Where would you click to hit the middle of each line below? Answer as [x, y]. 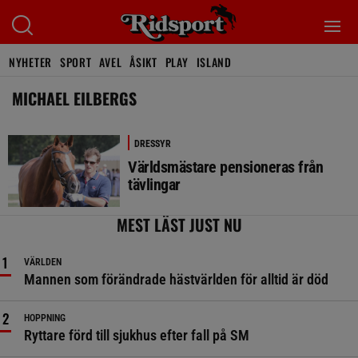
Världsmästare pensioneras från [225, 167]
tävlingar [154, 185]
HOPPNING [45, 318]
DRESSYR [153, 144]
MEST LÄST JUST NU [179, 225]
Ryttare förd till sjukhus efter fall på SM [137, 335]
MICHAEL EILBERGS [74, 98]
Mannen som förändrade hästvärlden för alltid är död [176, 279]
